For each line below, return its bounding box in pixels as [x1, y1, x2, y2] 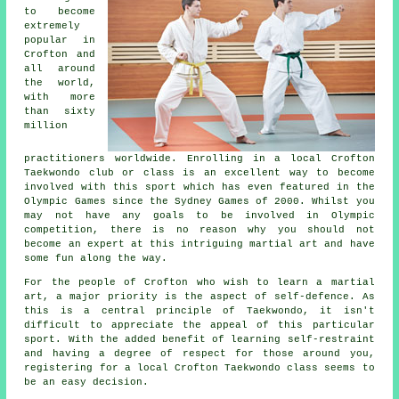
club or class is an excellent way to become [80, 167, 375, 179]
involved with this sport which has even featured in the [24, 182, 375, 193]
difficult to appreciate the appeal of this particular [24, 320, 375, 331]
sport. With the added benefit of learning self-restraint [24, 334, 375, 346]
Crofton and [24, 49, 95, 61]
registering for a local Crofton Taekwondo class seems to [24, 362, 375, 374]
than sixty [24, 106, 95, 118]
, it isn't [302, 305, 375, 317]
